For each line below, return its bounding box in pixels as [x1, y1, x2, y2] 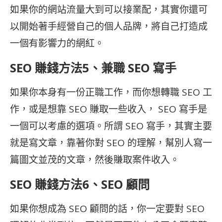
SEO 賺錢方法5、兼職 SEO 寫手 [10, 59, 176, 76]
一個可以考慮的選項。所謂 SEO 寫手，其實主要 [10, 119, 212, 132]
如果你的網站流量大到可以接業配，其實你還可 [10, 3, 208, 16]
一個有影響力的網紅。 [10, 37, 104, 50]
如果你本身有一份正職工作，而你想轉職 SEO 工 [10, 86, 212, 99]
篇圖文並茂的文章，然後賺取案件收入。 [10, 153, 179, 166]
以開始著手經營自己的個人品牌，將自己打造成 [10, 20, 208, 33]
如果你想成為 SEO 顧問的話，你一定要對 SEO [10, 202, 205, 215]
